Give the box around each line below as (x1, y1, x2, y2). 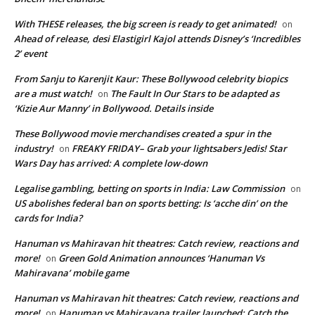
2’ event (14, 46, 47, 60)
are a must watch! (14, 86, 92, 100)
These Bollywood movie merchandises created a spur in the (14, 127, 271, 140)
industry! (14, 141, 53, 155)
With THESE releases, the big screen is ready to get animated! (14, 17, 276, 30)
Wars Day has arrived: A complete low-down (14, 156, 207, 169)
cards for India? (14, 211, 82, 224)
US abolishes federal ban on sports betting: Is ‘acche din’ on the (14, 196, 287, 210)
